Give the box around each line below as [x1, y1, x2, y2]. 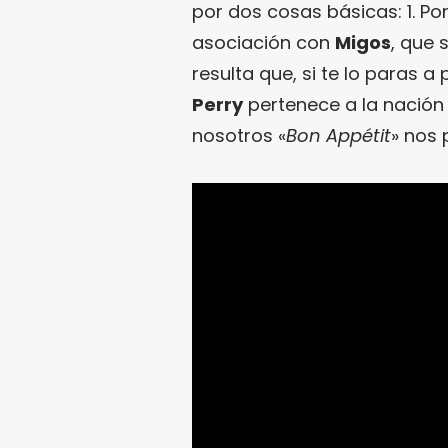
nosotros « [192, 122, 286, 148]
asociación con [192, 29, 335, 55]
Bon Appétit [286, 122, 391, 148]
